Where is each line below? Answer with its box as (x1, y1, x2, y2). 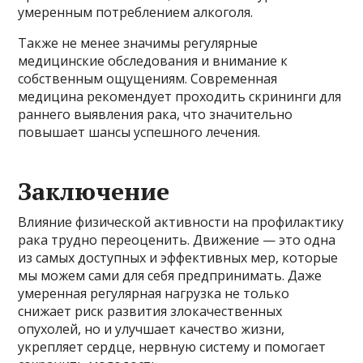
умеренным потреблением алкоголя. (18, 3, 254, 22)
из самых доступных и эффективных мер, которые (18, 249, 339, 267)
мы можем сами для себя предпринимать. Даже (18, 267, 322, 285)
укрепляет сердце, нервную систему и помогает (18, 338, 327, 357)
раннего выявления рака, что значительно (18, 105, 293, 124)
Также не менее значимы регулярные (18, 34, 258, 53)
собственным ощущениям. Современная (18, 70, 278, 88)
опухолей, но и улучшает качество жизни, (18, 320, 285, 339)
